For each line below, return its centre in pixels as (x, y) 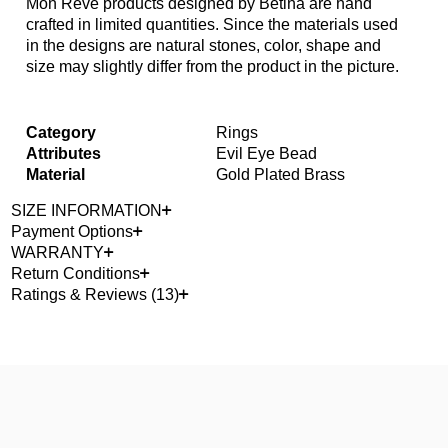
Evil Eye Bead (266, 154)
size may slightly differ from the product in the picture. (212, 67)
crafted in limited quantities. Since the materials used (212, 25)
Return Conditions (75, 274)
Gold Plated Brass (280, 175)
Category (61, 133)
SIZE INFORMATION (86, 211)
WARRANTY (57, 253)
